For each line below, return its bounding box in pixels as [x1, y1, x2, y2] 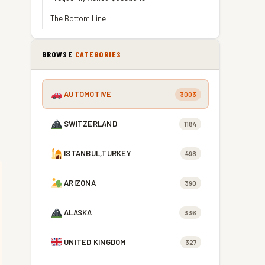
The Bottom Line [50, 14, 106, 23]
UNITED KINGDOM [64, 237, 126, 247]
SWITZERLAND [64, 119, 117, 128]
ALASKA [64, 208, 92, 217]
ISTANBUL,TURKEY [64, 148, 131, 158]
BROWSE [42, 49, 75, 59]
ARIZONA [64, 178, 96, 188]
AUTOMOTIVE [64, 89, 112, 99]
